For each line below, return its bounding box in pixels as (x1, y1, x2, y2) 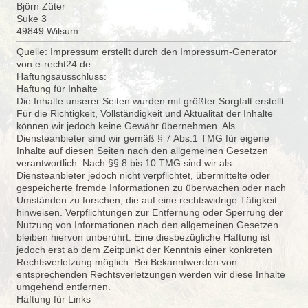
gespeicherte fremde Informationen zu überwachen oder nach (16, 182, 286, 193)
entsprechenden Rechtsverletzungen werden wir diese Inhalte (16, 269, 285, 280)
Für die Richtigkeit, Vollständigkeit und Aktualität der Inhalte (16, 108, 273, 119)
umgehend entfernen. (16, 281, 111, 292)
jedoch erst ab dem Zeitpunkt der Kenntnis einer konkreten (16, 244, 272, 255)
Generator (232, 46, 277, 57)
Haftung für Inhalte (16, 83, 98, 94)
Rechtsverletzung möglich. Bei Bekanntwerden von (16, 256, 237, 267)
